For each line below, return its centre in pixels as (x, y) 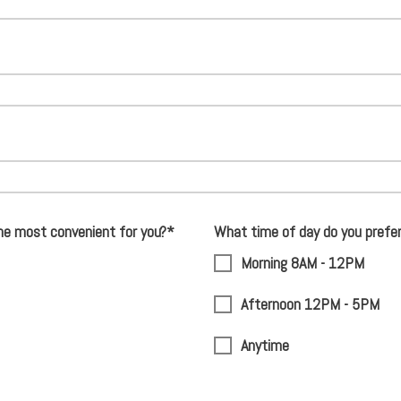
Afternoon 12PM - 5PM (310, 304)
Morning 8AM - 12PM (303, 263)
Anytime (265, 345)
